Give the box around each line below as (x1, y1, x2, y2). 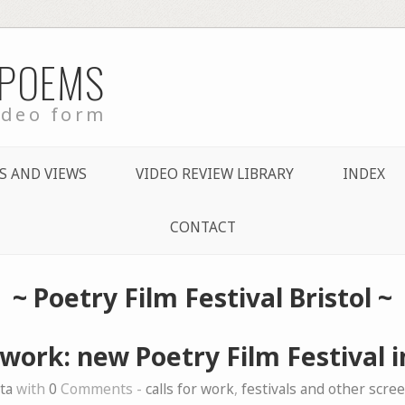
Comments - (57, 379, 146, 399)
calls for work (146, 379, 234, 399)
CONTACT (169, 217, 236, 237)
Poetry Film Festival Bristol (33, 279, 372, 315)
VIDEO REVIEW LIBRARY (135, 164, 294, 184)
